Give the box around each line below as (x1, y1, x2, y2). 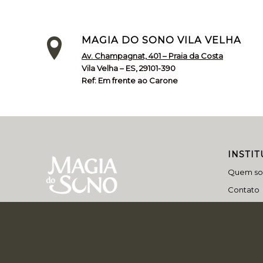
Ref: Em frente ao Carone (82, 75, 178, 85)
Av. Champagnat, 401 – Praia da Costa (82, 50, 223, 60)
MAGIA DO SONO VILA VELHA (82, 33, 241, 46)
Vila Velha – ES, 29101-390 (82, 63, 176, 73)
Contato (227, 184, 259, 194)
